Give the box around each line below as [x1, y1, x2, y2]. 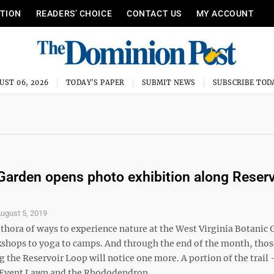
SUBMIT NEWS [141, 78, 196, 87]
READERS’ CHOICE [35, 9, 113, 18]
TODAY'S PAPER [65, 78, 125, 87]
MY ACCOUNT [196, 9, 254, 18]
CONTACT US [127, 9, 182, 18]
